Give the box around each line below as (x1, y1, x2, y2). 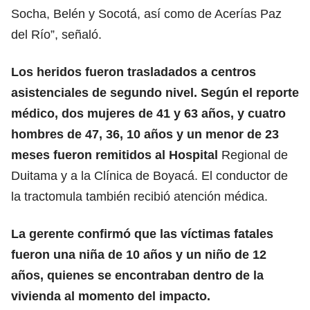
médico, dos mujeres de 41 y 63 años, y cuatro (11, 106, 286, 120)
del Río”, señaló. (11, 27, 102, 42)
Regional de (221, 147, 288, 162)
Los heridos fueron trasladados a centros (11, 64, 256, 79)
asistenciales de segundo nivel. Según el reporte (11, 85, 299, 100)
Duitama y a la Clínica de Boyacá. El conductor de (11, 168, 288, 183)
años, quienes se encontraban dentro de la (11, 268, 264, 282)
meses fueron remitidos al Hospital (11, 147, 221, 162)
